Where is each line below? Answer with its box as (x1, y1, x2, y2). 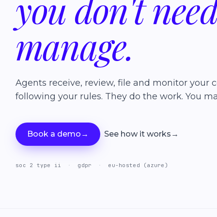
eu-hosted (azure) (105, 162, 169, 169)
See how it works (104, 129, 171, 139)
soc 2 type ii (15, 162, 65, 169)
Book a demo (27, 129, 81, 139)
